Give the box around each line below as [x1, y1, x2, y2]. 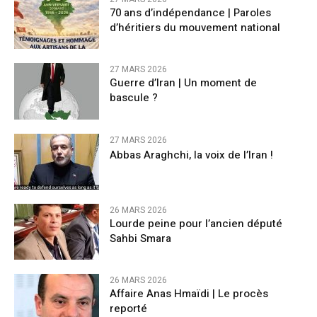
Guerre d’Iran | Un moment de [110, 75, 257, 91]
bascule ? [110, 90, 158, 106]
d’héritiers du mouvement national [110, 20, 280, 36]
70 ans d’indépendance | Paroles [110, 5, 271, 21]
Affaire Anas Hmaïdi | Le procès [110, 286, 268, 302]
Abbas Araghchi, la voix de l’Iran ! [110, 146, 273, 163]
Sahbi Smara [110, 230, 171, 246]
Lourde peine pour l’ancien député [110, 215, 282, 231]
